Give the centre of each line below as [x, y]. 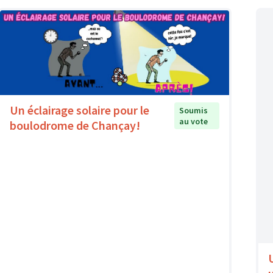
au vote [193, 122]
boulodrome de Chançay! [75, 126]
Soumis [193, 111]
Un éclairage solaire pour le [80, 110]
